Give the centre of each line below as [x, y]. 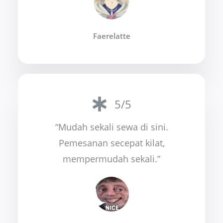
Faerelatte [111, 36]
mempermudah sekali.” [111, 159]
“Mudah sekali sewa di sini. [111, 127]
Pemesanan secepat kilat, [111, 143]
